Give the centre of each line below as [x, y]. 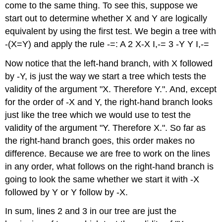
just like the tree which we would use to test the [98, 115]
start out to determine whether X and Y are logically [106, 18]
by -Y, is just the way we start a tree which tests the [106, 76]
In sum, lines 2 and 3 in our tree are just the [91, 211]
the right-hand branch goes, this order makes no [100, 140]
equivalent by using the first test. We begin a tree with [111, 31]
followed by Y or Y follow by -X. [67, 192]
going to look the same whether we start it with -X [102, 179]
